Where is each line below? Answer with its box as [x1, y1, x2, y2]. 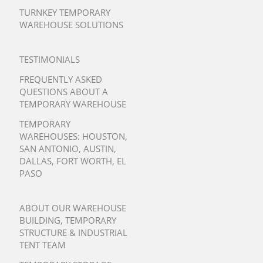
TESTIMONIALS [19, 53, 80, 66]
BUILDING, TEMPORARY [19, 214, 116, 226]
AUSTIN [83, 143, 114, 155]
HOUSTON [82, 130, 125, 143]
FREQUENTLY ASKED [19, 73, 102, 86]
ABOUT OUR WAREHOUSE [19, 201, 126, 214]
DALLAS [19, 155, 52, 167]
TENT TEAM [19, 238, 66, 251]
